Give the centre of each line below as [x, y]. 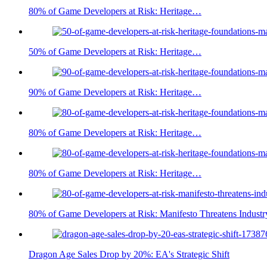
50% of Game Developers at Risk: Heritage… [115, 52]
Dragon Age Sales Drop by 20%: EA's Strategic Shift [129, 254]
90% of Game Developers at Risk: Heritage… [115, 92]
